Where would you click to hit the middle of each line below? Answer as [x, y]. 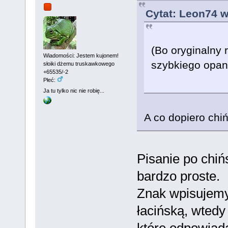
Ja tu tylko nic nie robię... [74, 91]
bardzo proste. [178, 176]
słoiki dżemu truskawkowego [79, 63]
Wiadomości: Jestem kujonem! [81, 55]
